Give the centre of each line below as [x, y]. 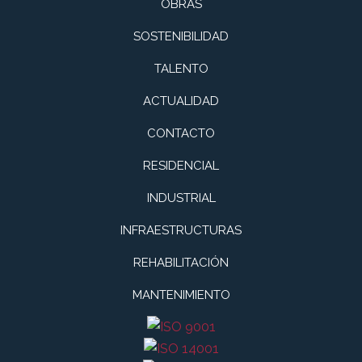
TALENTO [181, 69]
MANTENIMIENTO [181, 295]
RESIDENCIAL [181, 166]
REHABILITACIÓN [181, 263]
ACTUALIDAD [181, 101]
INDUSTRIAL [181, 198]
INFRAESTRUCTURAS [181, 231]
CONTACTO [181, 134]
